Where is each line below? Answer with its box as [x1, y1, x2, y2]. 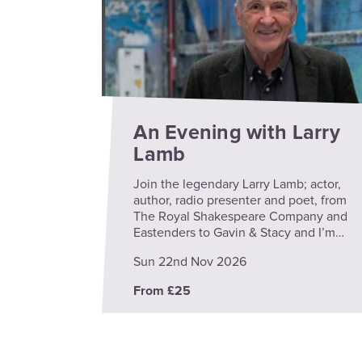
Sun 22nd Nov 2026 [133, 255, 247, 268]
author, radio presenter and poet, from [133, 193, 347, 207]
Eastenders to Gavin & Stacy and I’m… [133, 225, 345, 239]
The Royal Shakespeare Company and [133, 209, 348, 223]
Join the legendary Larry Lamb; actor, [133, 177, 342, 191]
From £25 [133, 284, 192, 297]
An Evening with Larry [133, 123, 340, 144]
